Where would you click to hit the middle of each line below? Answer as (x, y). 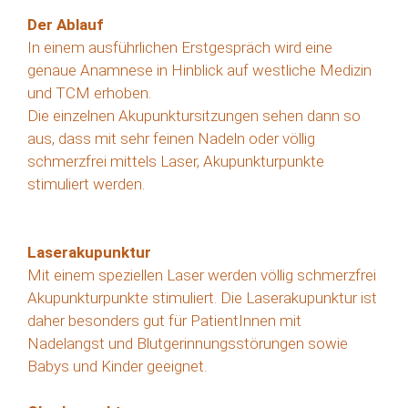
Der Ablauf (66, 24)
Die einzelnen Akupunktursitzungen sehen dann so (194, 115)
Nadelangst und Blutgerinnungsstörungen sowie (188, 343)
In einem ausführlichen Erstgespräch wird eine (180, 47)
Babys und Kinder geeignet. (117, 366)
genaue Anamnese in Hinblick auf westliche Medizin (199, 70)
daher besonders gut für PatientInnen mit (164, 320)
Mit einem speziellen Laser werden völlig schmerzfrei (202, 275)
